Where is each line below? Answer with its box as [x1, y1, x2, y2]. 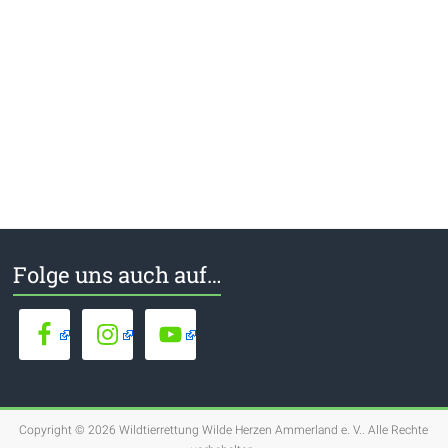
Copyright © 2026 [19, 422, 120, 437]
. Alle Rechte [362, 422, 429, 437]
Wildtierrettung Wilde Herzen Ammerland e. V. [119, 422, 363, 437]
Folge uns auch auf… [13, 259, 222, 289]
